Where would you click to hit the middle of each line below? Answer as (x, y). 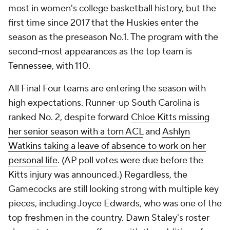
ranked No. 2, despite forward (70, 117)
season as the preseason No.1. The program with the (113, 37)
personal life (33, 160)
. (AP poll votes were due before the (130, 160)
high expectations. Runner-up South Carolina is (104, 103)
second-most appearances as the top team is (100, 52)
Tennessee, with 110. (49, 66)
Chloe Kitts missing (170, 117)
